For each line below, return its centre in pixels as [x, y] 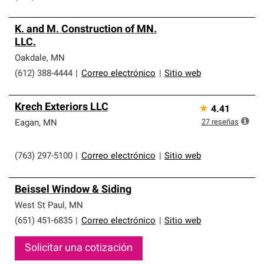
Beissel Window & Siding [73, 190]
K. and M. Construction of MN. [86, 30]
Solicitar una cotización [79, 248]
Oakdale [31, 59]
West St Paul [40, 206]
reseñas [225, 122]
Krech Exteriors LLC [62, 108]
